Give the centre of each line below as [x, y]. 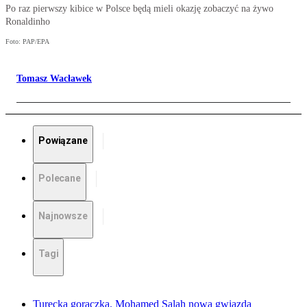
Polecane [60, 179]
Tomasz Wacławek [54, 79]
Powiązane [63, 141]
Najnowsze [63, 216]
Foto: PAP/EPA [27, 42]
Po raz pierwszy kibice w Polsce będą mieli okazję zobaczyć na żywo [139, 9]
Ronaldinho [28, 22]
